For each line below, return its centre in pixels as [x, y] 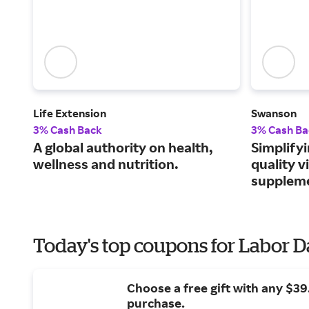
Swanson [274, 113]
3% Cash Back [68, 130]
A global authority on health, [123, 148]
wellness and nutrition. [106, 164]
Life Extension [70, 113]
